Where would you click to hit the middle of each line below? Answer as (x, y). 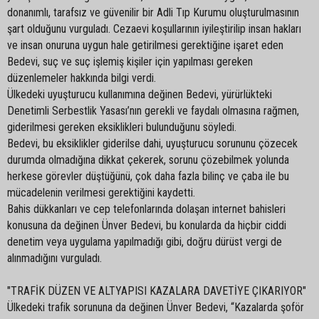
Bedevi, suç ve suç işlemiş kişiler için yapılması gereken (130, 61)
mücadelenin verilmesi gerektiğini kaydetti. (101, 192)
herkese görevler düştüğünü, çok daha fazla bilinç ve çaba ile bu (148, 176)
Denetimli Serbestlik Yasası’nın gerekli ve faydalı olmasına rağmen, (153, 110)
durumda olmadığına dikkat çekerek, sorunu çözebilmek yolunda (148, 159)
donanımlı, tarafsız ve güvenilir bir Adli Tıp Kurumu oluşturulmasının (153, 12)
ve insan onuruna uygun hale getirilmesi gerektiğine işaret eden (145, 45)
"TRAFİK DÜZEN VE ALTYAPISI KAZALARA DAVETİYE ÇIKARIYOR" (157, 291)
